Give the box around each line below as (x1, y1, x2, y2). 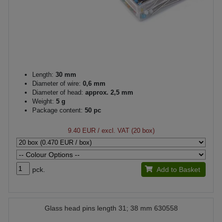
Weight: (32, 97, 54, 105)
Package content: (32, 106, 83, 114)
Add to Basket (156, 165, 200, 173)
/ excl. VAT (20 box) (95, 126, 155, 134)
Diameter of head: (32, 88, 83, 96)
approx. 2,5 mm (83, 88, 133, 96)
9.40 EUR (67, 126, 96, 134)
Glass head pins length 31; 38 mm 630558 (44, 204, 178, 212)
